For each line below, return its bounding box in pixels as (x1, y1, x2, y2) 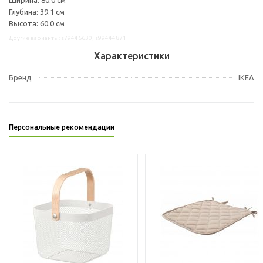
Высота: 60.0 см (9, 19, 65, 28)
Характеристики (93, 50, 170, 61)
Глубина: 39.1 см (9, 7, 65, 16)
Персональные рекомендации (9, 123, 114, 131)
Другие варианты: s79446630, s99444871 (9, 34, 126, 41)
